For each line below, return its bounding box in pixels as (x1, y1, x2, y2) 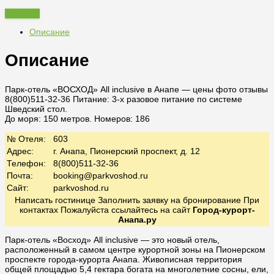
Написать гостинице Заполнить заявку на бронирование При (15, 195, 259, 206)
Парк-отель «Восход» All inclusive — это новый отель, (5, 235, 220, 245)
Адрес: (7, 146, 34, 157)
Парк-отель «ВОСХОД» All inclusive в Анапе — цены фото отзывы (5, 84, 268, 95)
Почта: (7, 171, 33, 181)
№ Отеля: (7, 134, 46, 144)
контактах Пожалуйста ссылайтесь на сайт (19, 205, 193, 215)
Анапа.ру (117, 215, 157, 225)
